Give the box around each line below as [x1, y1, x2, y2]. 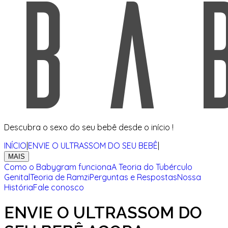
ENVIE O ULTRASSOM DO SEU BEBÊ [28, 140, 158, 151]
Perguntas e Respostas [90, 172, 177, 182]
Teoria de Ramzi [30, 172, 90, 182]
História [4, 182, 33, 192]
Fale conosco [33, 182, 84, 192]
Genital [4, 172, 30, 182]
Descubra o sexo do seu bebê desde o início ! [4, 122, 174, 132]
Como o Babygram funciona [4, 161, 111, 172]
